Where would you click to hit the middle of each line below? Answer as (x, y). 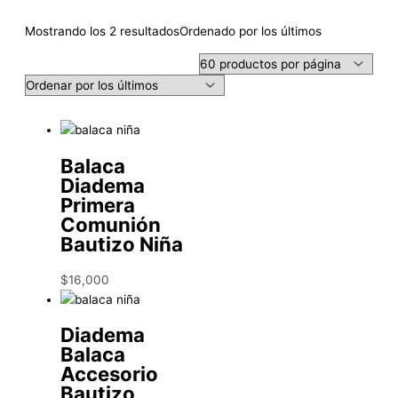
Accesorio (109, 374)
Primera (98, 204)
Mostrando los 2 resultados (102, 32)
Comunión (111, 224)
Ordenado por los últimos (251, 32)
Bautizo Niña (122, 243)
